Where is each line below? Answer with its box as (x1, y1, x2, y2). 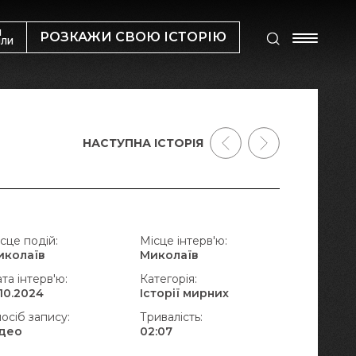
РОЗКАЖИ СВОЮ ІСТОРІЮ (40, 29, 226, 44)
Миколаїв (139, 248, 199, 262)
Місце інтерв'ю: (139, 234, 227, 248)
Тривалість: (139, 310, 203, 324)
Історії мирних (139, 286, 229, 300)
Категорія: (139, 272, 197, 286)
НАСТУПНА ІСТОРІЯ (83, 136, 203, 150)
